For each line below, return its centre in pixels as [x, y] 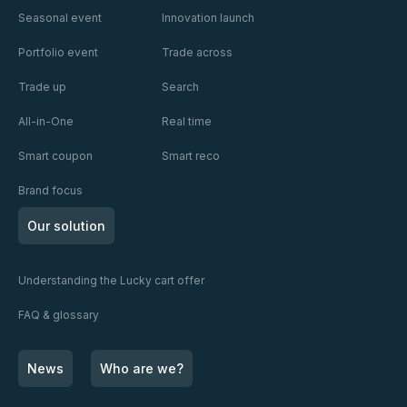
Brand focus [50, 190]
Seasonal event [60, 18]
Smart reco [190, 155]
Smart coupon [55, 155]
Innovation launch [208, 18]
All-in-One [45, 121]
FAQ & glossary [58, 314]
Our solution [66, 226]
